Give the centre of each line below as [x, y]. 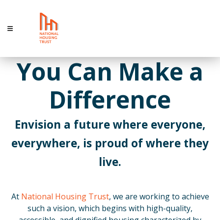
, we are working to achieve [159, 196]
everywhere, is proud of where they [110, 143]
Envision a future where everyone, [110, 124]
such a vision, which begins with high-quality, [110, 208]
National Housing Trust [65, 196]
